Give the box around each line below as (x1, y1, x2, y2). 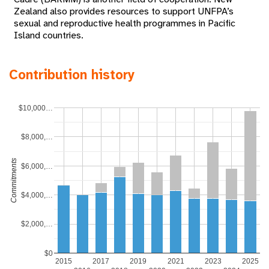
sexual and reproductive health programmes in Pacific (14, 16, 236, 29)
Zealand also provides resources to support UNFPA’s (14, 4, 234, 17)
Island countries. (14, 28, 84, 41)
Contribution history (9, 65, 135, 83)
